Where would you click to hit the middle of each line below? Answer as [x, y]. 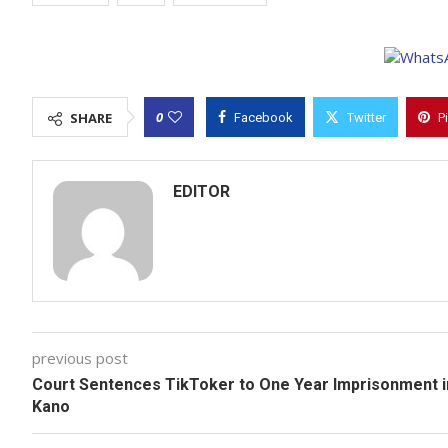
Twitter [366, 117]
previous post [80, 358]
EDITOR [201, 191]
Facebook [263, 117]
